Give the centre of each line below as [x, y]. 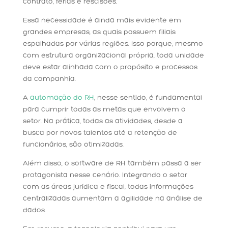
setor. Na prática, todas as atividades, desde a [103, 122]
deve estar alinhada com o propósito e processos [110, 68]
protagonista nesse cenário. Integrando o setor [105, 176]
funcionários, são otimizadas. [73, 145]
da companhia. [49, 79]
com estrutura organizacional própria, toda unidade [113, 56]
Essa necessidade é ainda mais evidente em [102, 21]
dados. [34, 211]
